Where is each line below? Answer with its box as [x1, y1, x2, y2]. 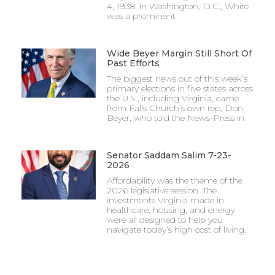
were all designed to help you [106, 214, 223, 226]
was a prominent [106, 10, 176, 22]
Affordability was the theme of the [106, 175, 242, 187]
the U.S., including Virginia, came [106, 93, 239, 104]
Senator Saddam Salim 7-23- [106, 150, 231, 161]
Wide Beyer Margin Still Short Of [106, 48, 252, 60]
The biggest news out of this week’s [106, 73, 247, 85]
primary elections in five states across [106, 83, 253, 95]
